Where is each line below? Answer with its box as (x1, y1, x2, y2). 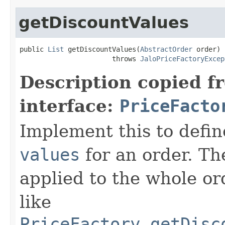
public (20, 45, 48, 53)
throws (20, 54, 140, 63)
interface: (20, 95, 120, 116)
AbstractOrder (140, 45, 192, 53)
